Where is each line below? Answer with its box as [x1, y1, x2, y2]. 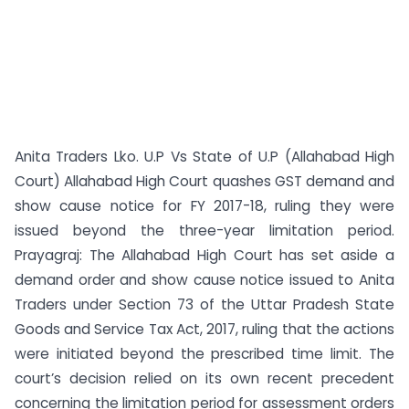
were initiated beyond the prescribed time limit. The [15, 344, 394, 363]
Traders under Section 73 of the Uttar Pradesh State [15, 295, 394, 314]
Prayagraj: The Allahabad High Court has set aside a [15, 246, 394, 265]
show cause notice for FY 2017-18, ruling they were [15, 196, 394, 215]
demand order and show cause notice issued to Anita [15, 270, 394, 289]
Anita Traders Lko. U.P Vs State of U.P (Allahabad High [15, 147, 394, 166]
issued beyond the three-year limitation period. [15, 221, 394, 240]
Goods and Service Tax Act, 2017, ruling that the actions [15, 320, 394, 339]
